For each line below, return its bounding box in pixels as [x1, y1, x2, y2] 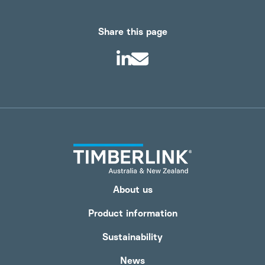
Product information [88, 208, 177, 219]
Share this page [98, 26, 167, 37]
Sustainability [102, 231, 163, 243]
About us [112, 184, 153, 195]
